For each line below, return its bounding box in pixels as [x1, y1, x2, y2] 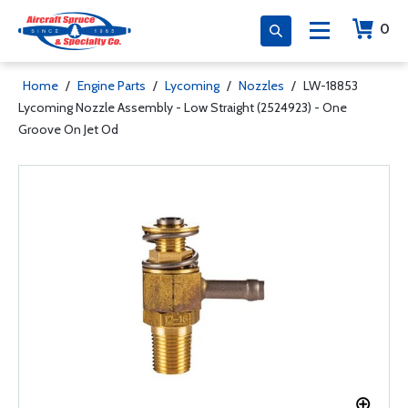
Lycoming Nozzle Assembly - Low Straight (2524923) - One [18, 99, 347, 116]
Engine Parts [77, 77, 146, 94]
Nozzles [239, 77, 284, 94]
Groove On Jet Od [18, 121, 118, 138]
